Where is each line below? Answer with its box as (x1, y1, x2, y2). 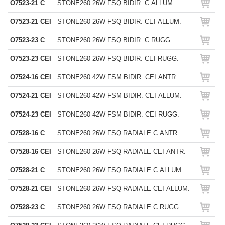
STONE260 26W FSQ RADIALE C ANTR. (57, 129, 179, 137)
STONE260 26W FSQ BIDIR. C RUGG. (57, 36, 172, 44)
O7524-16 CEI (10, 73, 51, 81)
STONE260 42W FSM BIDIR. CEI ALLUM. (57, 92, 182, 99)
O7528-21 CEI (10, 185, 51, 192)
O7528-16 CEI (10, 148, 51, 155)
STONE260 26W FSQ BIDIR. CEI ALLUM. (57, 18, 181, 25)
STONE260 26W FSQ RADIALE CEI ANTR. (57, 148, 186, 155)
